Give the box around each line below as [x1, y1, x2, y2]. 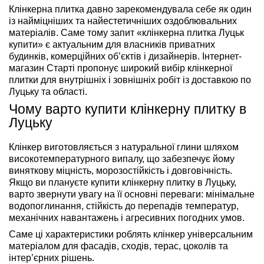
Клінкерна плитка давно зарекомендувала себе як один [9, 4, 252, 15]
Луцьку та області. [9, 87, 87, 97]
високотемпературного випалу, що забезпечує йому [9, 154, 235, 164]
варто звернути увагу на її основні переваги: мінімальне [9, 189, 255, 200]
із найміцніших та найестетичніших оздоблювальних [9, 16, 237, 27]
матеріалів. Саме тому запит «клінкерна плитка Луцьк [9, 28, 244, 38]
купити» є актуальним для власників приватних [9, 39, 215, 50]
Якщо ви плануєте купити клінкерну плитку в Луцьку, [9, 177, 236, 188]
